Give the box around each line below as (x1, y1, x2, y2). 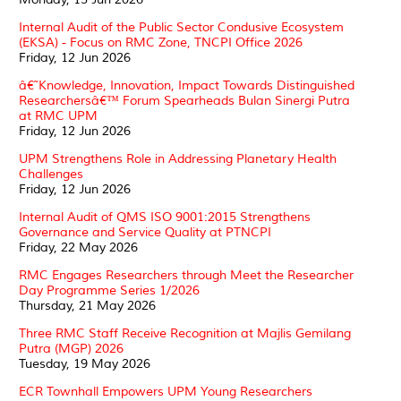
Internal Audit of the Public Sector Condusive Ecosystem (19, 19, 344, 35)
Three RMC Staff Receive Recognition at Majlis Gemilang (19, 325, 351, 341)
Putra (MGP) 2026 (19, 340, 124, 356)
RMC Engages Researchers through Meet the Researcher (19, 267, 354, 283)
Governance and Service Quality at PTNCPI (19, 224, 271, 240)
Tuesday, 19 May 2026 (19, 355, 150, 371)
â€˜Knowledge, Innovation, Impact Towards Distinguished (19, 77, 354, 93)
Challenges (19, 166, 83, 182)
